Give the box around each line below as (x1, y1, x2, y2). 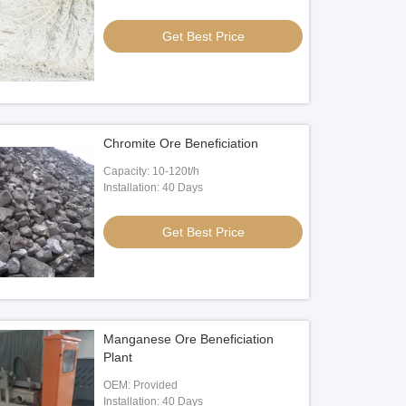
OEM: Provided (103, 379, 179, 391)
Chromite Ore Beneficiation (103, 136, 259, 150)
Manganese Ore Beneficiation (103, 332, 275, 346)
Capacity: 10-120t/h (103, 165, 200, 178)
